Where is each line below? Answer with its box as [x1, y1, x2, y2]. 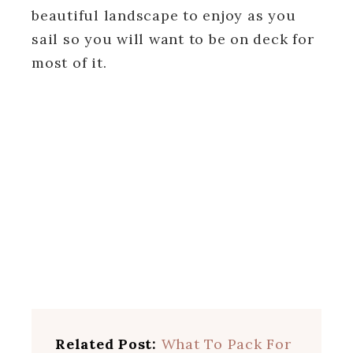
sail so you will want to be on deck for [32, 29, 314, 48]
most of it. [32, 53, 107, 72]
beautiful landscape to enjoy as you [32, 6, 296, 24]
